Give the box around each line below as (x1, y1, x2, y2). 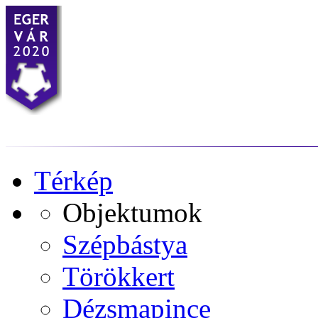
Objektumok (62, 197, 202, 228)
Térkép (34, 165, 113, 196)
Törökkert (62, 261, 175, 292)
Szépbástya (62, 229, 187, 260)
